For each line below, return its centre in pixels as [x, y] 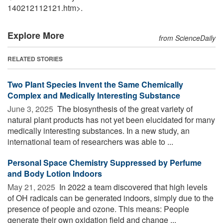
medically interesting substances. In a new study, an [99, 130]
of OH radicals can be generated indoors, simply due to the [111, 198]
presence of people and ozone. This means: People [98, 209]
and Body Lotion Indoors [55, 173]
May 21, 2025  [32, 187]
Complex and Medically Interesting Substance [94, 95]
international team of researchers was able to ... [90, 141]
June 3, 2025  [31, 109]
